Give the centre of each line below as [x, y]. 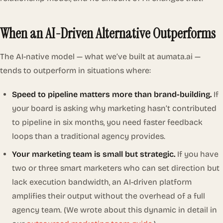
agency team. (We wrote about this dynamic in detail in [114, 210]
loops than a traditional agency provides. [89, 136]
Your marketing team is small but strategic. [94, 154]
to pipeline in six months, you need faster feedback [107, 122]
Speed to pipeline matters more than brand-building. [112, 94]
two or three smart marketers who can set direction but [116, 168]
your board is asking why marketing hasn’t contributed [114, 108]
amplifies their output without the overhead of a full [109, 196]
